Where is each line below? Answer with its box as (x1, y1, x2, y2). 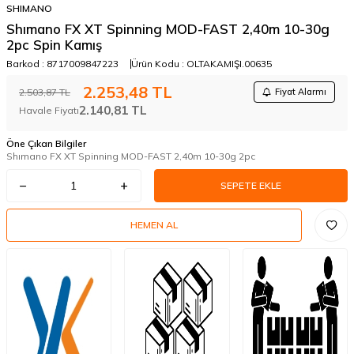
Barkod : (6, 58, 47, 70)
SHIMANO (6, 2, 52, 14)
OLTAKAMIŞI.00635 (186, 58, 272, 70)
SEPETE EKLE (220, 179, 281, 191)
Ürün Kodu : (131, 58, 186, 70)
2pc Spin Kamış (6, 36, 102, 53)
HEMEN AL (130, 219, 178, 231)
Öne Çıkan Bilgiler (6, 137, 86, 149)
